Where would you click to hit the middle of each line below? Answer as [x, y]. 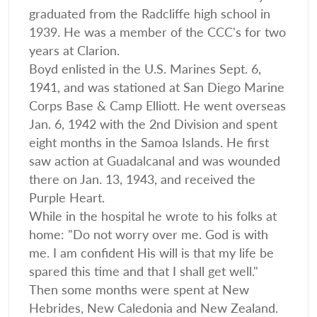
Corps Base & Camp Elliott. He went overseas [157, 106]
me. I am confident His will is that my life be [151, 253]
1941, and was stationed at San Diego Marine [157, 88]
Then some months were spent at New [139, 290]
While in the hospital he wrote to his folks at [153, 217]
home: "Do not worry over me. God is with [149, 235]
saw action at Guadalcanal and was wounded [155, 161]
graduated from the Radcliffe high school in [150, 14]
